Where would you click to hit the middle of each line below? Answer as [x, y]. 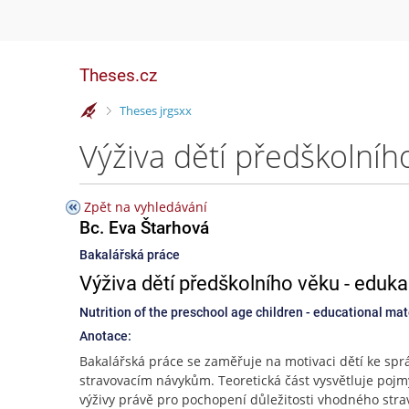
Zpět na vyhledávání [146, 207]
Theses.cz [118, 75]
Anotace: [105, 336]
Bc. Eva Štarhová [144, 228]
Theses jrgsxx [155, 110]
